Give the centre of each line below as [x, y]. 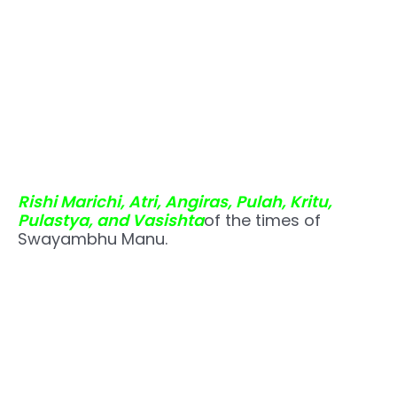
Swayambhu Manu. [93, 238]
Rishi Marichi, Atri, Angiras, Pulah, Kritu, [175, 201]
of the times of [262, 220]
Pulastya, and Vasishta [111, 220]
